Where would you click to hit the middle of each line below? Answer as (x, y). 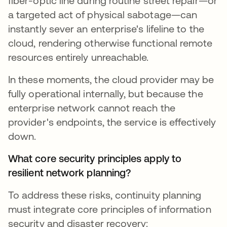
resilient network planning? (70, 172)
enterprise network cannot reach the (92, 107)
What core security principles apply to (95, 158)
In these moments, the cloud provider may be (111, 79)
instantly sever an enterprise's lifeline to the (106, 28)
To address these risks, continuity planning (105, 195)
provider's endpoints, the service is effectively (112, 122)
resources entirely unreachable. (80, 57)
